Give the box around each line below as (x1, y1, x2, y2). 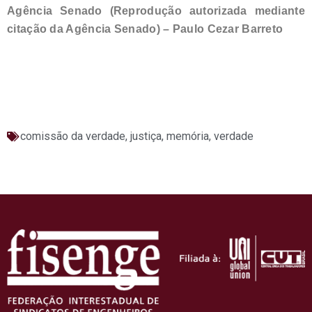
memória (166, 129, 209, 143)
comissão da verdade (20, 129, 125, 143)
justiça (130, 129, 162, 143)
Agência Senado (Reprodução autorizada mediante (7, 4, 305, 17)
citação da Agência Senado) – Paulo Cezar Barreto (7, 22, 283, 35)
